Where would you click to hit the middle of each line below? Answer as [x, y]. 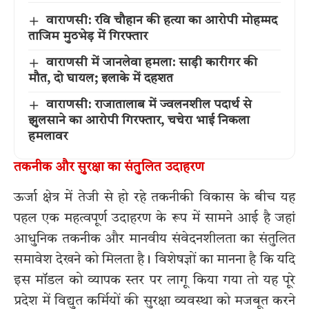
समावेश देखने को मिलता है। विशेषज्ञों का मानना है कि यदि [154, 260]
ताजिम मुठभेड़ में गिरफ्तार [88, 37]
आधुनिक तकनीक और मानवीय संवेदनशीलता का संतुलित [154, 239]
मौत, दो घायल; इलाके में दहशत [101, 79]
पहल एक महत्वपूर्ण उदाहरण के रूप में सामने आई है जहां [154, 218]
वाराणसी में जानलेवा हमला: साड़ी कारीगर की [151, 63]
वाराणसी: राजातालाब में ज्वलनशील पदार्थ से [149, 105]
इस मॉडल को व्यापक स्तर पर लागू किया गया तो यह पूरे [154, 280]
